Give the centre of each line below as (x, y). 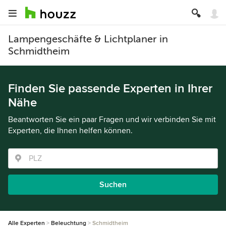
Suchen (113, 185)
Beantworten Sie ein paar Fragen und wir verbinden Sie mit (112, 120)
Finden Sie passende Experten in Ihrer (110, 89)
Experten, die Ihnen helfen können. (70, 131)
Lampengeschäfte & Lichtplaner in (88, 39)
